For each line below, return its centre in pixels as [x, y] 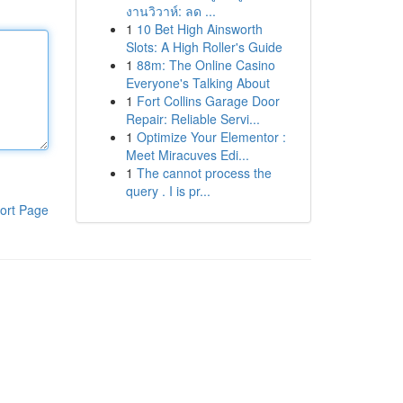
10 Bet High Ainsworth [199, 29]
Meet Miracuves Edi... [187, 155]
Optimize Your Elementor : [211, 137]
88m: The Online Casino [206, 65]
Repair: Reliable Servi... [193, 119]
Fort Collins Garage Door [208, 101]
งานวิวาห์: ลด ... [170, 11]
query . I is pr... [168, 191]
